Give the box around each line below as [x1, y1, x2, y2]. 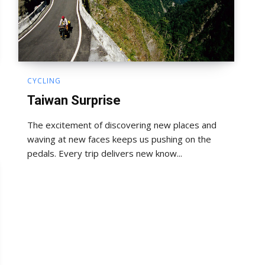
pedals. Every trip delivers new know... [27, 147, 182, 159]
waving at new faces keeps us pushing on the [27, 132, 211, 145]
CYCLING [27, 75, 61, 86]
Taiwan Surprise [27, 92, 121, 108]
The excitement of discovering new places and [27, 118, 216, 131]
